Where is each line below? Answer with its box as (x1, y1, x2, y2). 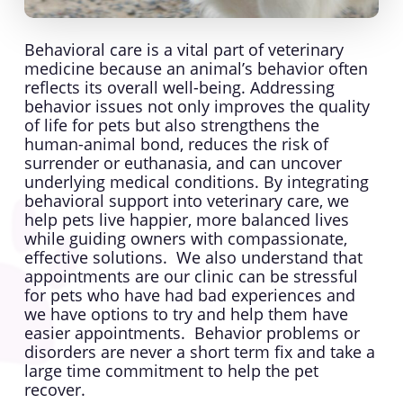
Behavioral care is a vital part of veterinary (23, 39, 344, 61)
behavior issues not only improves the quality (23, 95, 370, 118)
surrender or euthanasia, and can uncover (23, 152, 342, 175)
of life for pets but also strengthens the (23, 114, 319, 137)
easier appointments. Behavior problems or (23, 322, 360, 345)
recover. (23, 379, 85, 401)
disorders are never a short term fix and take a (23, 341, 375, 363)
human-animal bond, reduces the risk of (23, 133, 328, 156)
